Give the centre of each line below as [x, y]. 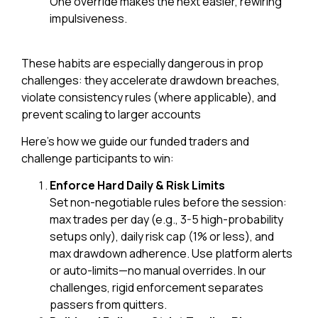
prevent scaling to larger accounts [111, 114]
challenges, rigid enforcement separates [157, 288]
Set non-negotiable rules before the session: [168, 203]
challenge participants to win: [98, 158]
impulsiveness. [88, 19]
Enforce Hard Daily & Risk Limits [137, 186]
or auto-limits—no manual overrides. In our [158, 271]
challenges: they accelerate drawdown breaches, [150, 80]
